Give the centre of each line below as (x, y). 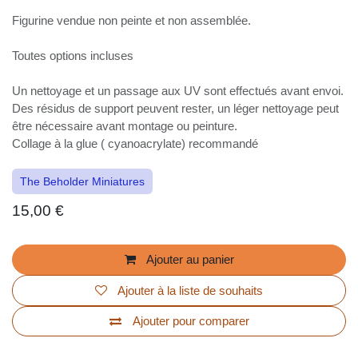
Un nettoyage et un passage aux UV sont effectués (167, 91)
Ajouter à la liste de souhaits (191, 308)
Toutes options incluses (83, 56)
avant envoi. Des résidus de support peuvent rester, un (175, 109)
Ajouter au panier (189, 277)
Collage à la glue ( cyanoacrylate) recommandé (157, 161)
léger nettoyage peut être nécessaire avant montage (175, 126)
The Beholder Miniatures (87, 199)
